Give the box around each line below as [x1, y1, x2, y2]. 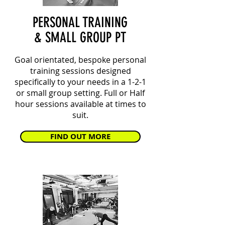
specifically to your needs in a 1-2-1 [15, 76, 146, 87]
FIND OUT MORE [50, 131, 110, 142]
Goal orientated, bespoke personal [15, 54, 146, 65]
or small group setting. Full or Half [16, 87, 145, 98]
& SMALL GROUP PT [34, 29, 126, 46]
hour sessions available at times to [15, 98, 146, 109]
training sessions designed [30, 65, 131, 76]
